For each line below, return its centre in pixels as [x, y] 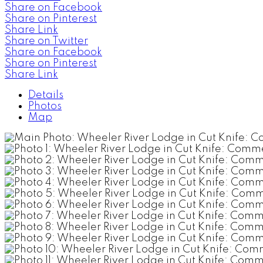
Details [46, 95]
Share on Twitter [46, 41]
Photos [45, 106]
